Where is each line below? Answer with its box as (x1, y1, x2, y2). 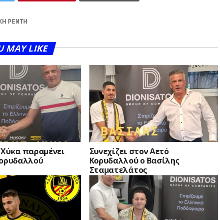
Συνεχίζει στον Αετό (89, 146, 169, 157)
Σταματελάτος (89, 165, 147, 176)
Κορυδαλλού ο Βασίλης (89, 155, 180, 166)
